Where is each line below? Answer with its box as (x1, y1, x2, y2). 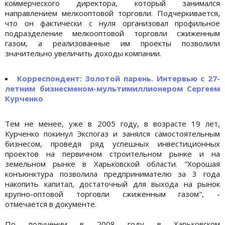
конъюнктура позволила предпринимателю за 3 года (5, 168, 220, 179)
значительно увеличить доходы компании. (5, 48, 161, 58)
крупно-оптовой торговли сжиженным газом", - (5, 188, 220, 199)
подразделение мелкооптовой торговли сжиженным (5, 28, 220, 38)
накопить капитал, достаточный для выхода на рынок (5, 178, 220, 189)
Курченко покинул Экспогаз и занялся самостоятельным (5, 128, 220, 139)
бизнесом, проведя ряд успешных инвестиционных (5, 138, 220, 149)
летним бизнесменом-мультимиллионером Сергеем (5, 83, 220, 93)
